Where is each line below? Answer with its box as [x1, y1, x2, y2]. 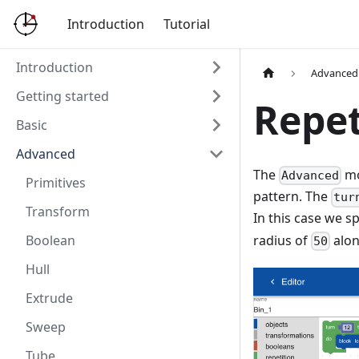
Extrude [26, 289, 73, 307]
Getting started [16, 87, 109, 105]
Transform [26, 203, 90, 220]
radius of [253, 231, 311, 249]
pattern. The [253, 188, 331, 206]
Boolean [26, 232, 75, 249]
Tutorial [163, 15, 210, 33]
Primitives [26, 174, 86, 192]
